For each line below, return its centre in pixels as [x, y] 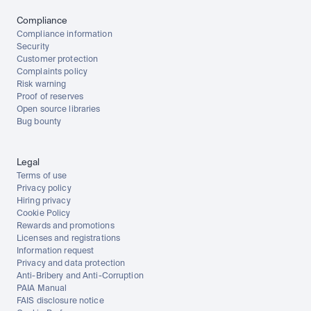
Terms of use [42, 176]
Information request [56, 251]
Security [33, 47]
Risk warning [42, 85]
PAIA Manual [42, 289]
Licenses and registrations [69, 239]
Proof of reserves [50, 97]
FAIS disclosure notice [60, 301]
